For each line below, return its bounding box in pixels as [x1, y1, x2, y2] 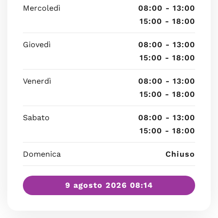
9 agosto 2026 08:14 [65, 181, 153, 190]
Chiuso [165, 149, 195, 159]
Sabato [23, 113, 50, 122]
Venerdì [23, 76, 51, 86]
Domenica [23, 149, 61, 159]
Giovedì [23, 40, 51, 49]
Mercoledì [23, 3, 60, 13]
